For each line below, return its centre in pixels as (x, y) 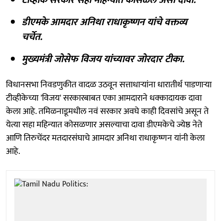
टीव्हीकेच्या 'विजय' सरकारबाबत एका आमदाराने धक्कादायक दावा (104, 98)
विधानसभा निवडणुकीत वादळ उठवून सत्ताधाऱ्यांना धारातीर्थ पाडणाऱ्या (109, 85)
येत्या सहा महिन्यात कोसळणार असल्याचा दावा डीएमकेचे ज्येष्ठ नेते (104, 125)
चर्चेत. (32, 37)
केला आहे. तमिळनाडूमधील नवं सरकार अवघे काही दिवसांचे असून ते (107, 111)
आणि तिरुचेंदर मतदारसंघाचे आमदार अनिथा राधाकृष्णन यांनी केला (105, 138)
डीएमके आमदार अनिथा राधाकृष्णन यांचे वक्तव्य (104, 22)
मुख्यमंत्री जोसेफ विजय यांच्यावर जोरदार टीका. (103, 59)
